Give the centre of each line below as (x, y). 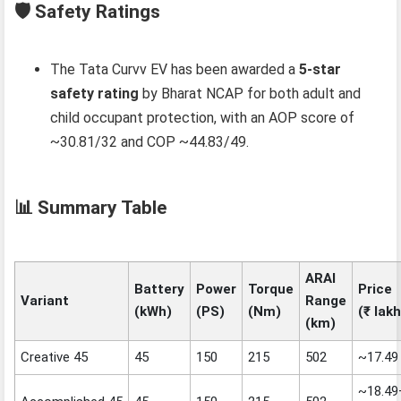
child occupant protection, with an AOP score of (203, 118)
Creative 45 (55, 358)
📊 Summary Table (91, 208)
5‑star (320, 70)
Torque (271, 290)
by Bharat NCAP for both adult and (250, 94)
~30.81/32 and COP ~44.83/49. (150, 142)
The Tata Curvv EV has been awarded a (175, 70)
